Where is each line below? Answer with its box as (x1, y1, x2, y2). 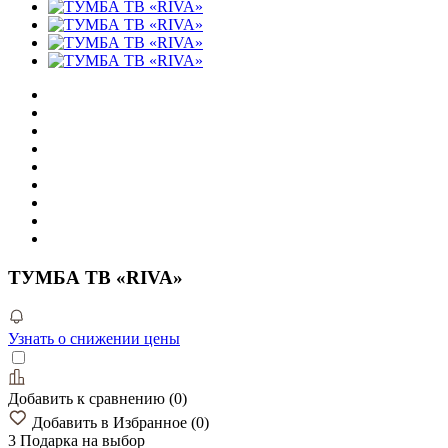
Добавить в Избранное (32, 413, 191, 431)
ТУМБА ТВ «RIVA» (8, 266, 183, 288)
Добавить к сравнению (8, 389, 169, 407)
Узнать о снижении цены (8, 329, 180, 347)
